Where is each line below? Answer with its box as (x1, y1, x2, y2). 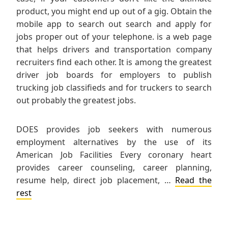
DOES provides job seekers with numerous (16, 124, 212, 135)
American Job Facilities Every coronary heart (16, 149, 212, 161)
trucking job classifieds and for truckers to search (16, 82, 212, 94)
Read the (175, 175, 212, 186)
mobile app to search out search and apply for (16, 18, 212, 30)
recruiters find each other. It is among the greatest (16, 56, 212, 68)
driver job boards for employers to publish (16, 69, 212, 81)
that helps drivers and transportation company (16, 44, 212, 55)
